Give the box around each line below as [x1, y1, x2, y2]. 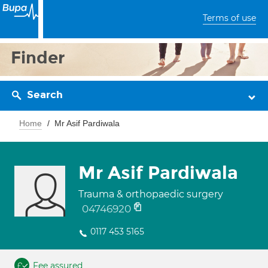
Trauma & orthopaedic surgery [78, 188, 223, 200]
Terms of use [203, 13, 256, 23]
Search [27, 89, 63, 101]
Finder [11, 47, 65, 68]
